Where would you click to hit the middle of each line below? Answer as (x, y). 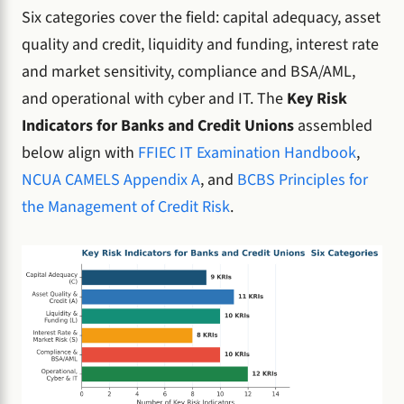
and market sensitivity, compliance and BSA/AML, (188, 71)
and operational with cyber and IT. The (154, 98)
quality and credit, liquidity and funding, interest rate (200, 44)
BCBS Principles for (303, 179)
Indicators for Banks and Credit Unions (158, 125)
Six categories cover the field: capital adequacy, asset (201, 17)
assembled (333, 125)
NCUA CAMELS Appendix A (111, 179)
